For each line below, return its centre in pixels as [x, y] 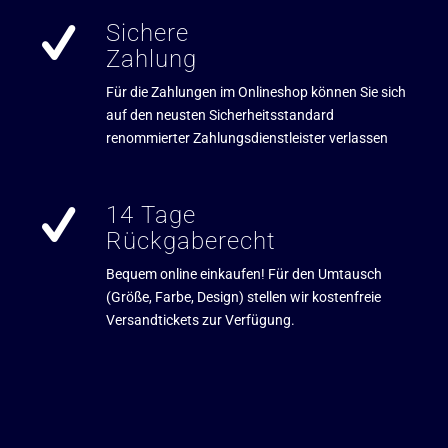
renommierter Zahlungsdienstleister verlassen [246, 137]
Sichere [147, 33]
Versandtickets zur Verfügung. [200, 319]
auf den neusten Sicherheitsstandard [219, 114]
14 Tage [150, 214]
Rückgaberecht [190, 240]
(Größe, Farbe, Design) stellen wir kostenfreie [243, 296]
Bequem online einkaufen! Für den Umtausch [243, 273]
